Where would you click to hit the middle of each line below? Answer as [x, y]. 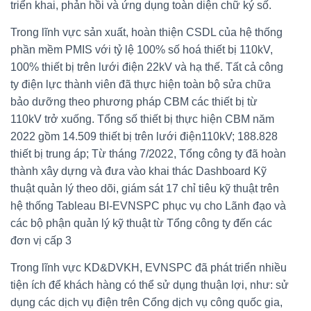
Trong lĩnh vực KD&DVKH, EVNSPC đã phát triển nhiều [149, 267]
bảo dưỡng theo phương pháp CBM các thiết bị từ [134, 101]
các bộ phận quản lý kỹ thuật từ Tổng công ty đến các [141, 223]
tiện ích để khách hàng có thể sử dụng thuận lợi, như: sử [150, 285]
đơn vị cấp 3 [41, 240]
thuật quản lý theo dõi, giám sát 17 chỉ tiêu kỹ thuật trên [145, 188]
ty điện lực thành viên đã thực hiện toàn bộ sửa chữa [141, 84]
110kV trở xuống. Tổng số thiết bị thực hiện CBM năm [142, 119]
